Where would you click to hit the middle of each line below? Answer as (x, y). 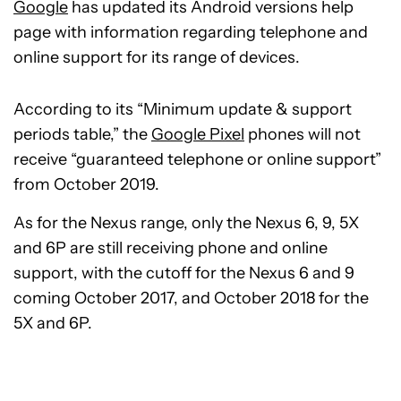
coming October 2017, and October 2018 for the (191, 299)
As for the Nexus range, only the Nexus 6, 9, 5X (186, 223)
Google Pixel (198, 135)
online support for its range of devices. (157, 58)
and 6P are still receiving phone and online (171, 248)
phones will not (303, 135)
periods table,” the (82, 135)
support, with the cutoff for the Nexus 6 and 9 (184, 273)
